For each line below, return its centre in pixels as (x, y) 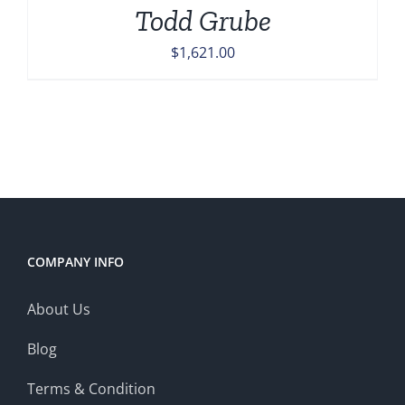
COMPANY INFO (75, 262)
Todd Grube (202, 21)
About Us (59, 310)
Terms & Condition (91, 389)
